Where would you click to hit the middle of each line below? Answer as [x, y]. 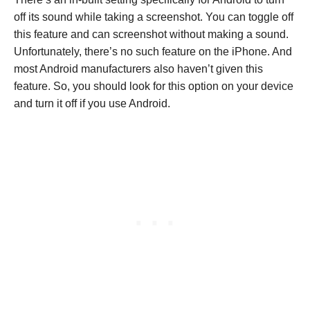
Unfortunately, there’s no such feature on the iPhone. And [153, 51]
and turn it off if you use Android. [92, 103]
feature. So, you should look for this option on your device [154, 86]
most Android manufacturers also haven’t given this [138, 69]
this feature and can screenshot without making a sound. [151, 34]
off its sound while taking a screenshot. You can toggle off [154, 17]
